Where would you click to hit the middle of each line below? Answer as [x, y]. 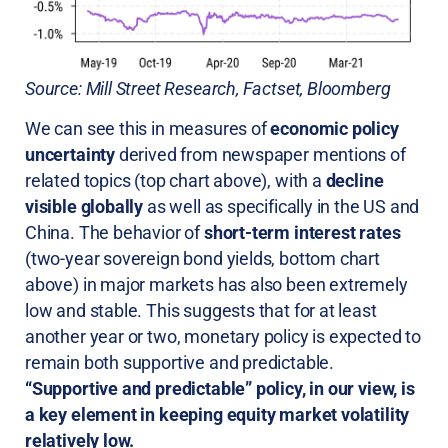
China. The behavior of [114, 232]
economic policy [334, 128]
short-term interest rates [302, 232]
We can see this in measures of [148, 128]
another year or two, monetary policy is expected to [223, 336]
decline [354, 180]
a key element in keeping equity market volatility [217, 414]
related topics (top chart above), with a [175, 180]
